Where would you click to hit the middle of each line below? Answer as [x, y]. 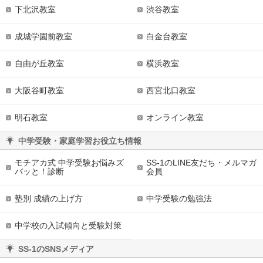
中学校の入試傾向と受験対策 [68, 226]
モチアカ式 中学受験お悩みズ [69, 163]
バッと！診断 [39, 172]
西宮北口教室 [171, 91]
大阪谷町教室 [39, 91]
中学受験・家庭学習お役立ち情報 [80, 141]
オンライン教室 [175, 118]
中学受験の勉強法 [179, 199]
